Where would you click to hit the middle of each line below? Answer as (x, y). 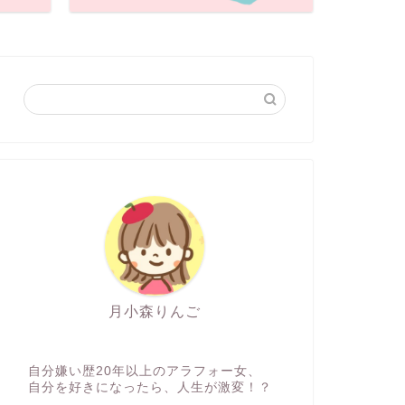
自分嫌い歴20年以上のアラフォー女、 (144, 372)
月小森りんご (154, 312)
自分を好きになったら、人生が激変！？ (150, 388)
